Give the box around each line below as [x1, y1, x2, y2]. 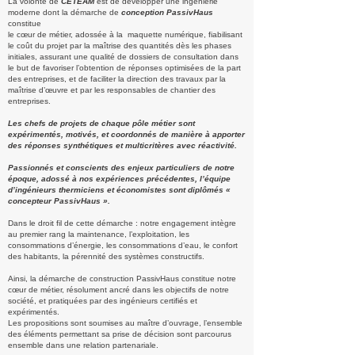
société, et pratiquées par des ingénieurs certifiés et [8, 296, 197, 305]
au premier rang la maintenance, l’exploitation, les [8, 230, 189, 239]
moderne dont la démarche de [8, 8, 121, 17]
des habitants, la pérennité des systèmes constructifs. [8, 252, 204, 261]
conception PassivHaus [121, 8, 213, 17]
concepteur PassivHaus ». [8, 197, 110, 205]
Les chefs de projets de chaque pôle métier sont [8, 119, 195, 128]
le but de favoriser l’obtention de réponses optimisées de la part [8, 63, 241, 72]
